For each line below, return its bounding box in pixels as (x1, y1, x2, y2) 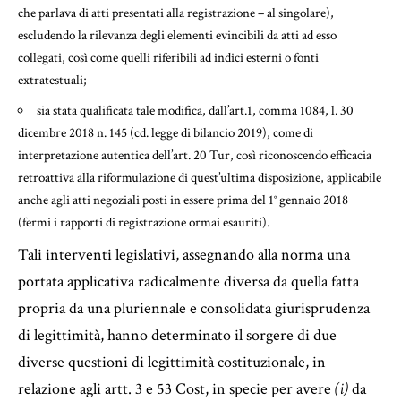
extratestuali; (18, 71, 87, 89)
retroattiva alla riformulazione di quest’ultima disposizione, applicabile (18, 168, 381, 186)
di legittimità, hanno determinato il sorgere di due (18, 324, 337, 346)
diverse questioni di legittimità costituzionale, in (18, 351, 326, 372)
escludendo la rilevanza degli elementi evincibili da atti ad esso (18, 26, 337, 44)
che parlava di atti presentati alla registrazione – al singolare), (18, 4, 334, 21)
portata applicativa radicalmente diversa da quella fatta (18, 270, 359, 292)
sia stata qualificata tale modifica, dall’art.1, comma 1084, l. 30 (37, 101, 354, 119)
